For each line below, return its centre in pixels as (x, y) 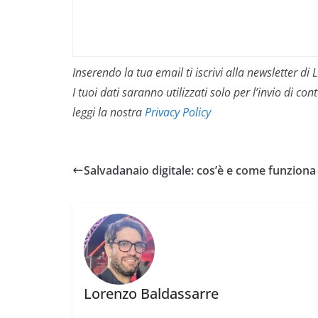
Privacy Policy (178, 112)
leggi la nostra (109, 112)
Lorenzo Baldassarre (151, 294)
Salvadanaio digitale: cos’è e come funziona (200, 170)
